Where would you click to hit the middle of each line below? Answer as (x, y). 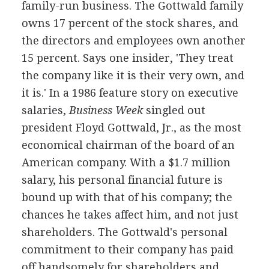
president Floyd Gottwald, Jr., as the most (131, 128)
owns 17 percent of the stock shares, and (130, 23)
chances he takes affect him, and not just (130, 215)
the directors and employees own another (133, 41)
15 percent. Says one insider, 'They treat (127, 58)
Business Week (104, 110)
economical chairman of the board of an (128, 145)
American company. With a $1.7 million (126, 162)
